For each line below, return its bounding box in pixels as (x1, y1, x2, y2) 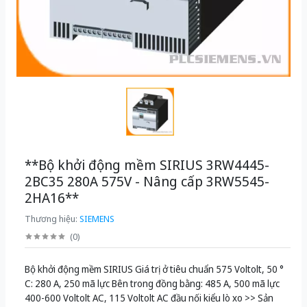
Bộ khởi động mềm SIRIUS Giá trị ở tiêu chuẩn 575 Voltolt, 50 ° (25, 262, 284, 276)
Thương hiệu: (25, 212, 79, 225)
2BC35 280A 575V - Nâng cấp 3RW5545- (25, 172, 269, 191)
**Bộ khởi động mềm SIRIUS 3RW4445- (25, 156, 269, 175)
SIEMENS (79, 212, 114, 225)
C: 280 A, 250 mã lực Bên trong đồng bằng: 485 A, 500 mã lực (25, 277, 280, 291)
